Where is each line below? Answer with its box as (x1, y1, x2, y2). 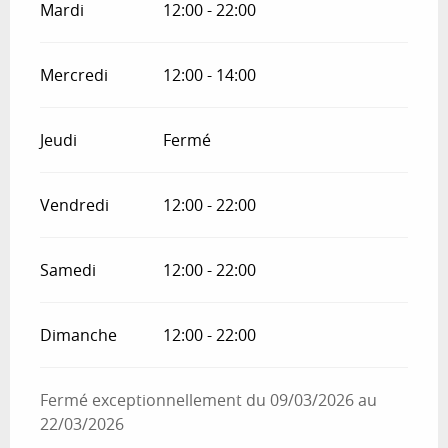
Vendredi (40, 193, 109, 216)
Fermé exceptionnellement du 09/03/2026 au (40, 388, 377, 411)
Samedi (40, 258, 96, 281)
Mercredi (40, 63, 108, 86)
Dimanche (40, 323, 117, 346)
